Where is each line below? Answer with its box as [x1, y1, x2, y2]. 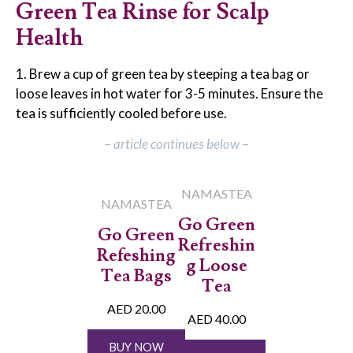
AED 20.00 [107, 300, 165, 316]
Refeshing [97, 243, 176, 267]
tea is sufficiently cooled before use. [16, 104, 227, 121]
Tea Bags [101, 264, 172, 288]
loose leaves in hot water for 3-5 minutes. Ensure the [16, 84, 323, 102]
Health [16, 23, 83, 53]
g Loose [186, 254, 247, 277]
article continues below [113, 136, 240, 153]
